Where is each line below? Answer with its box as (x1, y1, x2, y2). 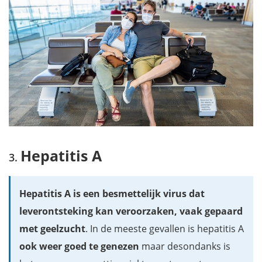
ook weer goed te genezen (19, 239, 139, 253)
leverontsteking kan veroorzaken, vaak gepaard (19, 204, 243, 218)
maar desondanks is (139, 239, 230, 253)
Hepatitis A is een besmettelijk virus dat (19, 187, 205, 200)
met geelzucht (19, 222, 85, 235)
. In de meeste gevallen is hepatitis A (85, 222, 244, 235)
